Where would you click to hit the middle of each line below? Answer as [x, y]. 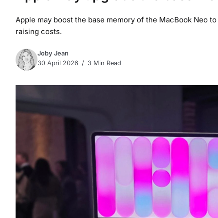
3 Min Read [103, 63]
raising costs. [39, 31]
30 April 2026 [58, 63]
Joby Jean [53, 53]
